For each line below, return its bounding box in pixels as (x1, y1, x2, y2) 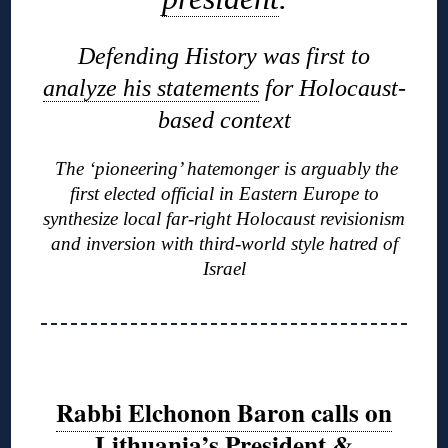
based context (157, 107, 291, 134)
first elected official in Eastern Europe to (69, 183, 379, 205)
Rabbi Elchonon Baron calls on (56, 393, 392, 431)
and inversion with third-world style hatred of (50, 233, 398, 255)
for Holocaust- (258, 75, 406, 102)
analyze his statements (42, 75, 259, 102)
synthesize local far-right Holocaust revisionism (43, 208, 405, 230)
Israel (202, 258, 246, 280)
